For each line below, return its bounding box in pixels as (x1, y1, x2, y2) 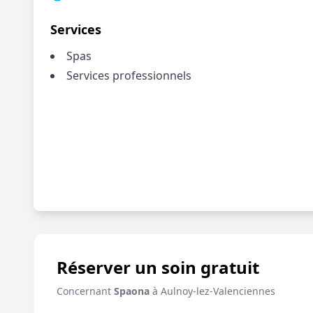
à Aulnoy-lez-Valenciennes (150, 284, 275, 298)
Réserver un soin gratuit (57, 256, 259, 279)
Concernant (57, 284, 114, 298)
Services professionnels (66, 68, 191, 83)
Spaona (114, 284, 150, 298)
